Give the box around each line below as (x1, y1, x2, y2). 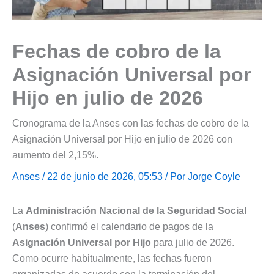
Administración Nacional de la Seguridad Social (26, 206, 246, 217)
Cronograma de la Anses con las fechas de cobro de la (12, 118, 249, 129)
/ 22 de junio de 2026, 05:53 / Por (40, 171, 188, 182)
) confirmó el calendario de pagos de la (45, 221, 213, 232)
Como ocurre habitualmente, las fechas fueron (12, 253, 212, 264)
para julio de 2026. (151, 237, 234, 248)
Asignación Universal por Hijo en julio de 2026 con (12, 134, 232, 145)
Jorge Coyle (188, 171, 240, 182)
